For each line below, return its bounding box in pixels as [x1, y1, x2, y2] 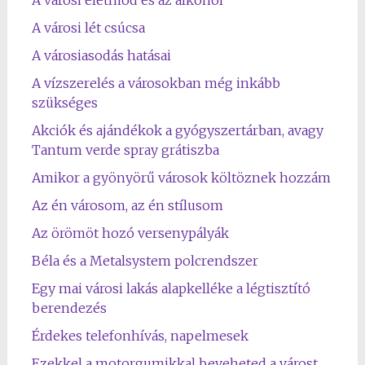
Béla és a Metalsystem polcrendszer [31, 253, 258, 269]
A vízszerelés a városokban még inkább [31, 75, 280, 91]
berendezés [31, 300, 107, 316]
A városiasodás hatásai [31, 47, 171, 64]
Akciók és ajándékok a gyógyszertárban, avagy [31, 122, 323, 139]
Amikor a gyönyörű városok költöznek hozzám [31, 169, 331, 186]
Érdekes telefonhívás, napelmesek [31, 328, 248, 344]
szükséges [31, 95, 98, 111]
